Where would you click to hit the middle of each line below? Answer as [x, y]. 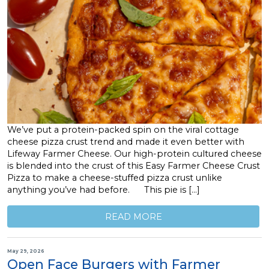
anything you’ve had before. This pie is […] [104, 190]
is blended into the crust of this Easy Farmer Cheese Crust [134, 166]
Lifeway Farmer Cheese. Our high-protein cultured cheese [134, 154]
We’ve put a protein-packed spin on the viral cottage [123, 130]
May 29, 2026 [26, 251]
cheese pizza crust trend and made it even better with [126, 142]
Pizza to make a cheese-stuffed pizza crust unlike [115, 178]
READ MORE [133, 216]
